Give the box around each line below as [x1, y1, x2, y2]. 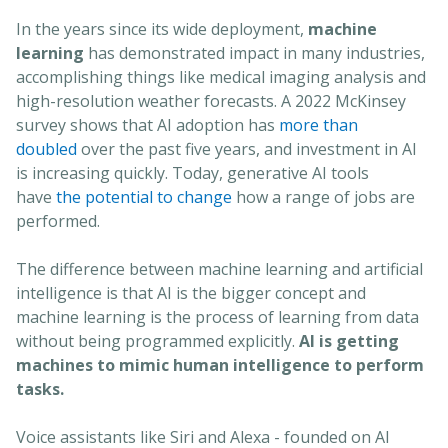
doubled [16, 137, 77, 160]
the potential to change [56, 185, 232, 208]
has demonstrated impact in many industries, [84, 41, 425, 64]
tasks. [16, 377, 64, 400]
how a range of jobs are [232, 185, 415, 208]
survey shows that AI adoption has [16, 113, 279, 136]
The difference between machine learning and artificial [16, 257, 423, 280]
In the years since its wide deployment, [16, 17, 308, 40]
